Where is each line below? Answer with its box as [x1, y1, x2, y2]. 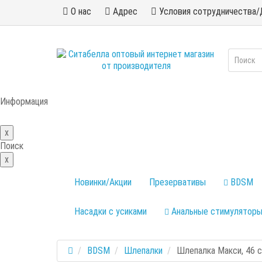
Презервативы [149, 177, 206, 188]
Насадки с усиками [74, 206, 147, 217]
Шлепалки [124, 245, 163, 256]
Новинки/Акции [74, 177, 132, 188]
